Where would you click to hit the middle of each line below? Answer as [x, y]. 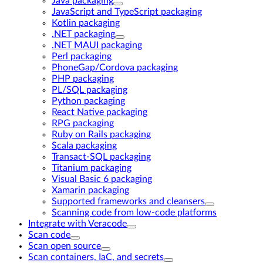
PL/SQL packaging [90, 90]
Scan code [49, 235]
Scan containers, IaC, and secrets [96, 257]
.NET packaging [83, 34]
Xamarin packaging [90, 190]
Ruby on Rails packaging [101, 134]
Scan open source [65, 246]
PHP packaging [83, 79]
